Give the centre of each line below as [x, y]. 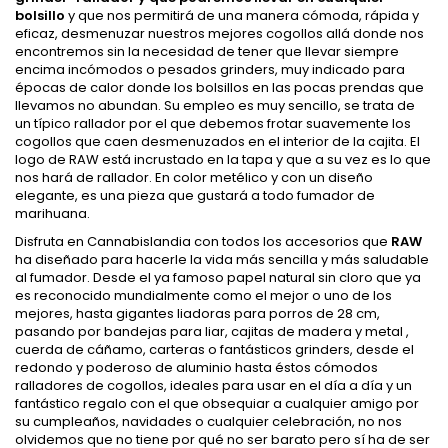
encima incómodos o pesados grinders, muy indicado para [210, 70]
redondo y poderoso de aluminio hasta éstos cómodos [196, 368]
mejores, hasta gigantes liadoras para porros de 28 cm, [197, 314]
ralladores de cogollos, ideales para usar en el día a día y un [213, 386]
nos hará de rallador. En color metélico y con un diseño [194, 178]
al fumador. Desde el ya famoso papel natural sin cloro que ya [218, 278]
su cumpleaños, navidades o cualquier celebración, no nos [208, 422]
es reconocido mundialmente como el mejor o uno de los [203, 296]
